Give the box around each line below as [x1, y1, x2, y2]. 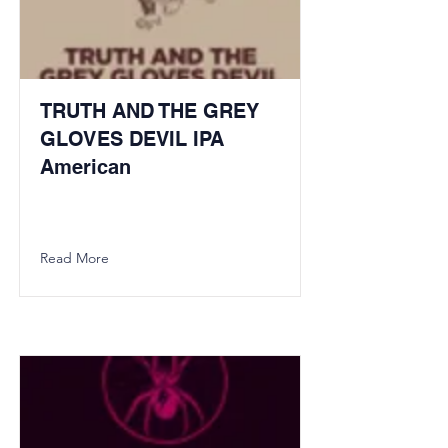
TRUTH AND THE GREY [40, 99, 259, 123]
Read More [40, 249, 109, 267]
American [40, 155, 131, 179]
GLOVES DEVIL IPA [40, 127, 224, 151]
